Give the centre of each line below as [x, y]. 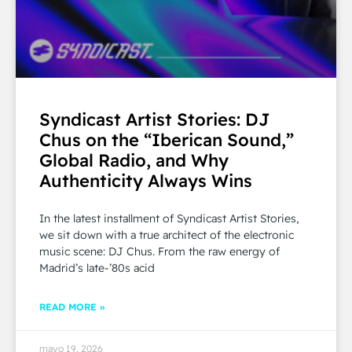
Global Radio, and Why [134, 160]
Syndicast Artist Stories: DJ [154, 119]
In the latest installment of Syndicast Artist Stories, [169, 218]
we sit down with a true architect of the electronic [167, 235]
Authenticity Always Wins [146, 180]
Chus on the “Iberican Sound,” [167, 139]
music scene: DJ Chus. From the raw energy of [159, 251]
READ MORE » [72, 306]
